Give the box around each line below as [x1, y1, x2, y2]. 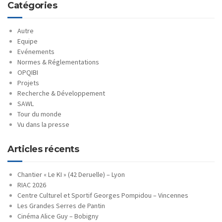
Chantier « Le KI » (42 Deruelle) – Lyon [17, 169, 125, 179]
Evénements [17, 47, 55, 56]
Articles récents [7, 143, 79, 155]
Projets [17, 78, 39, 87]
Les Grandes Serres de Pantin [17, 201, 105, 210]
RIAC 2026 [17, 180, 46, 189]
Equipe [17, 36, 38, 46]
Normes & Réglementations [17, 57, 99, 66]
